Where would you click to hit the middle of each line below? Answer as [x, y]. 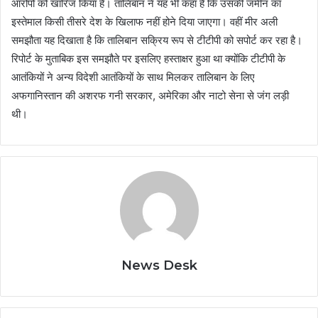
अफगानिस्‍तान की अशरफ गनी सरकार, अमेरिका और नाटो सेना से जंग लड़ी [150, 96]
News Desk [159, 266]
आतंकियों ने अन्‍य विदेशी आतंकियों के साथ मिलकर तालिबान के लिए [133, 77]
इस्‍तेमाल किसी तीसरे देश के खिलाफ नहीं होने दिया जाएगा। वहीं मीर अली [144, 22]
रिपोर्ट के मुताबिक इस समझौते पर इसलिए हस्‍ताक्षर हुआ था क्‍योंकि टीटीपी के [148, 59]
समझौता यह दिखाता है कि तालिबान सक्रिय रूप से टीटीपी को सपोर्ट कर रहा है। [157, 40]
